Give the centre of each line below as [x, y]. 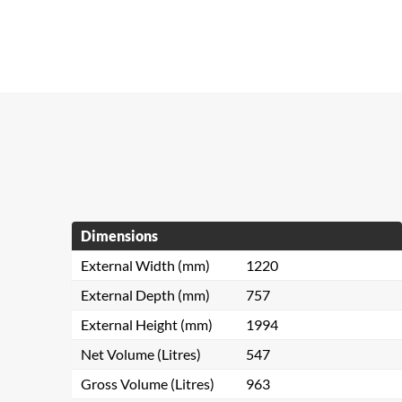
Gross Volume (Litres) [148, 384]
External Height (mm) [147, 324]
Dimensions [119, 236]
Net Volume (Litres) [141, 354]
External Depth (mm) [145, 295]
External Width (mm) [145, 265]
